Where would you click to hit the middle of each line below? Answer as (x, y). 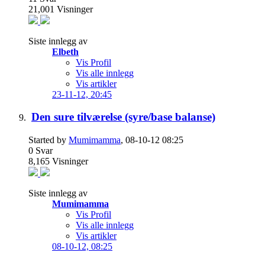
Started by (49, 140)
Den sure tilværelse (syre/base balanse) (123, 117)
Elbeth (65, 51)
